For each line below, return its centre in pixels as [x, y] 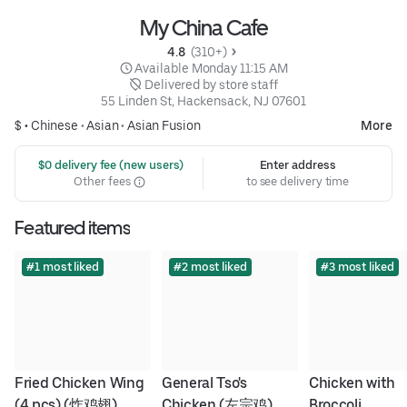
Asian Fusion [164, 126]
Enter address [298, 165]
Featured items [72, 228]
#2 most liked [210, 267]
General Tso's [204, 383]
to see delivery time [298, 182]
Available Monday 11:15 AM [211, 69]
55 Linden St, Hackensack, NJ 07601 [203, 101]
